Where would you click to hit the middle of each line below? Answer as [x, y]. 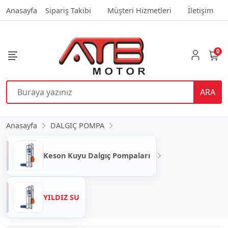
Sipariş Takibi [68, 10]
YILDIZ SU [61, 197]
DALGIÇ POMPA [77, 126]
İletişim [201, 10]
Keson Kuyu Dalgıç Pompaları [97, 156]
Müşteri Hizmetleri [139, 10]
